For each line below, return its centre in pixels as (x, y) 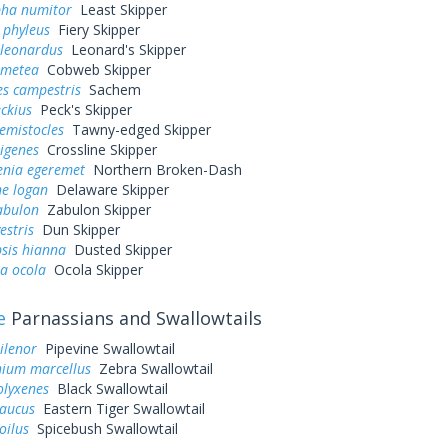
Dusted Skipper (118, 249)
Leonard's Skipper (124, 49)
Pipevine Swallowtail (105, 348)
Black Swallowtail (108, 388)
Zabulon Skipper (94, 209)
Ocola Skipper (94, 269)
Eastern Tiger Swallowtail (119, 408)
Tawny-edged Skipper (137, 129)
